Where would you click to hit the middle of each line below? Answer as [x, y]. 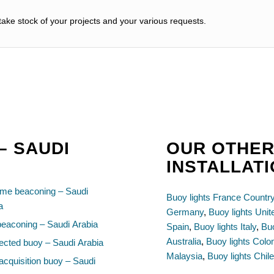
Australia [184, 241]
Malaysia [185, 256]
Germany [185, 212]
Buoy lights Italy [225, 226]
